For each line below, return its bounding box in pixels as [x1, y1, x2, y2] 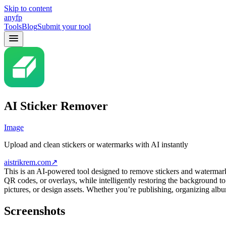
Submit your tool [37, 22, 91, 31]
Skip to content [4, 4, 52, 13]
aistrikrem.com [4, 157, 51, 166]
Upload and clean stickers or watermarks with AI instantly [4, 140, 188, 149]
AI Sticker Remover [4, 99, 108, 112]
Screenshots [4, 204, 65, 217]
